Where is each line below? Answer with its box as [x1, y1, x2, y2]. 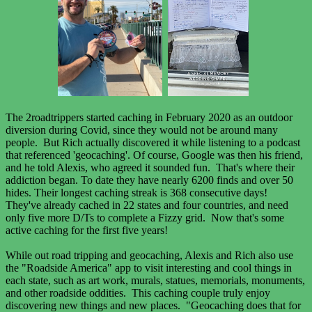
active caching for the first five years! [6, 224, 171, 236]
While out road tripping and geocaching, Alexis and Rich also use [6, 249, 293, 261]
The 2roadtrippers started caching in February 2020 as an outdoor [6, 111, 292, 123]
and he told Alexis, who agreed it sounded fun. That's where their [6, 161, 295, 173]
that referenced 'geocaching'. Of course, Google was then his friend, [6, 148, 303, 161]
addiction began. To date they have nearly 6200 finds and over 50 [6, 173, 293, 186]
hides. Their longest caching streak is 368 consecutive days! [6, 186, 270, 198]
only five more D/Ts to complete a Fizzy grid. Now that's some [6, 211, 284, 224]
